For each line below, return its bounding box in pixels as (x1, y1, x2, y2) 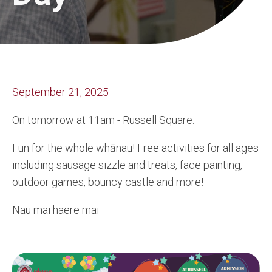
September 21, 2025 (12, 86, 109, 98)
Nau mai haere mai (12, 203, 99, 216)
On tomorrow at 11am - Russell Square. (12, 114, 194, 126)
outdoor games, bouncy (12, 175, 125, 188)
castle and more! (125, 175, 203, 188)
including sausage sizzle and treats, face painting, (12, 158, 242, 171)
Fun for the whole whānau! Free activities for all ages (12, 141, 259, 154)
